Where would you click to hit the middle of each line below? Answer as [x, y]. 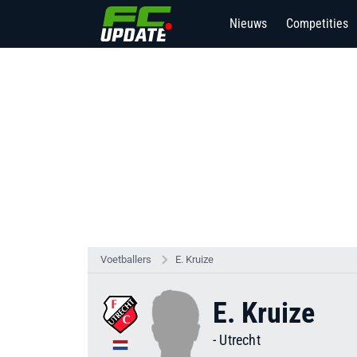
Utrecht [240, 340]
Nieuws [248, 24]
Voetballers [126, 259]
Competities [317, 24]
